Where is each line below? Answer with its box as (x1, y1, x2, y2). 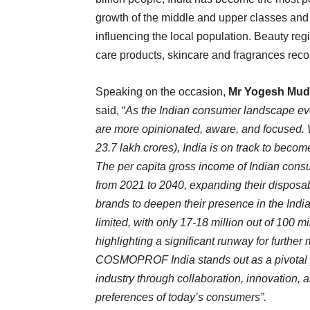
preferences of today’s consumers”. (95, 291, 266, 303)
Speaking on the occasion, (95, 86, 228, 98)
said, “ (95, 104, 125, 116)
